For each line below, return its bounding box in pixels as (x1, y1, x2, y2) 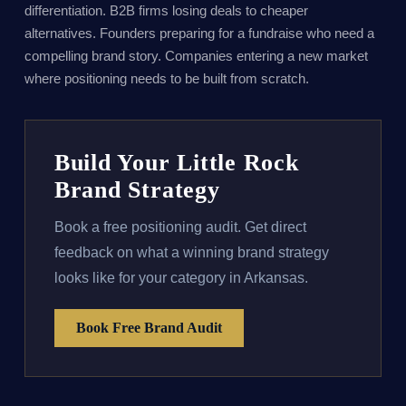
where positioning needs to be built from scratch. (24, 71, 309, 86)
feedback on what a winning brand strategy (53, 245, 329, 261)
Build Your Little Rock (53, 149, 299, 176)
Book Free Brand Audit (75, 319, 222, 335)
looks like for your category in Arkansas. (53, 270, 308, 286)
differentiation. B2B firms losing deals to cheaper (24, 3, 308, 18)
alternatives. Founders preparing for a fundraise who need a (24, 25, 374, 41)
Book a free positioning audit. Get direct (53, 219, 306, 236)
